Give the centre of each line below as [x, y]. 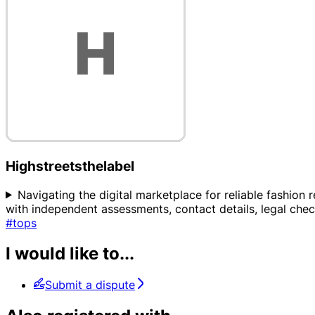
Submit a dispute [90, 285]
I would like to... [70, 254]
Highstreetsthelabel [70, 166]
